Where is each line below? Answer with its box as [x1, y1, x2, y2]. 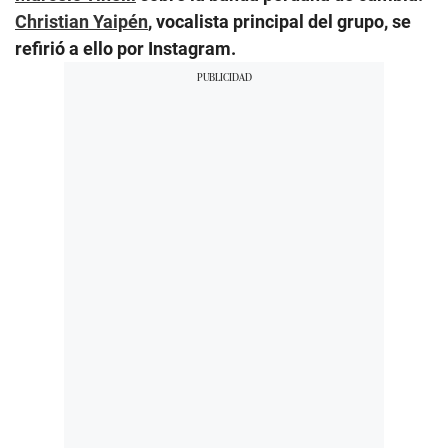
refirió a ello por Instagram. [15, 37, 236, 59]
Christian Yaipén [15, 10, 148, 32]
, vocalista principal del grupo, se [148, 10, 411, 32]
